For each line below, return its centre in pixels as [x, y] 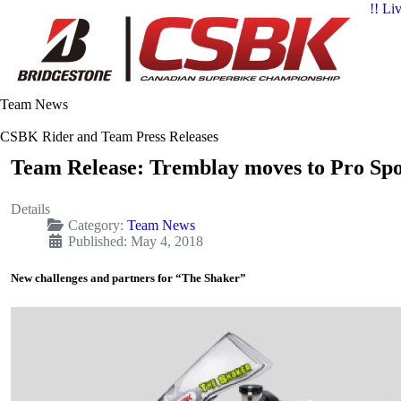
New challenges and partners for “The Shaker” [128, 278]
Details [30, 209]
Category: [96, 226]
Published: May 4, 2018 [136, 242]
